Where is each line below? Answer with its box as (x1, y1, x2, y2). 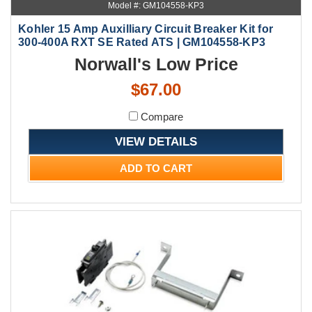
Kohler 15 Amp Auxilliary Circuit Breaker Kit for (18, 22, 273, 35)
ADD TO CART (120, 162, 192, 174)
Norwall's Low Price (74, 54, 238, 74)
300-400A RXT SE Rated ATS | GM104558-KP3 (18, 36, 265, 48)
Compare (138, 110, 183, 123)
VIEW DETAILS (115, 134, 197, 148)
